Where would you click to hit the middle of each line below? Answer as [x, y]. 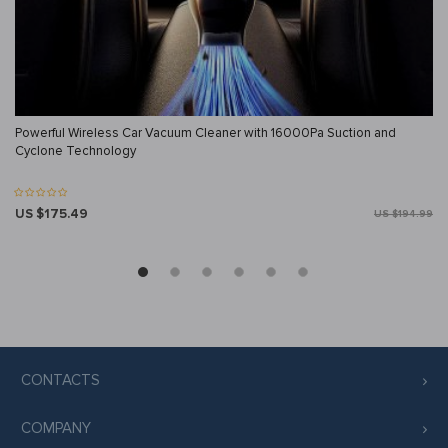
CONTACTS [60, 380]
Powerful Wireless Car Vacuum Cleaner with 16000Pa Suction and [205, 133]
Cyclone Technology [75, 151]
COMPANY [56, 428]
